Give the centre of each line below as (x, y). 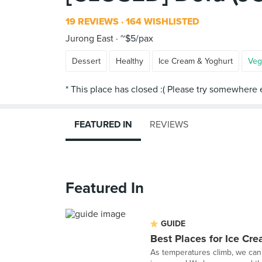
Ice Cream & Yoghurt (196, 61)
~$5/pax (136, 39)
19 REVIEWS (92, 22)
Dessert (86, 61)
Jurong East (89, 39)
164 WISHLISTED (161, 22)
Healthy (130, 61)
